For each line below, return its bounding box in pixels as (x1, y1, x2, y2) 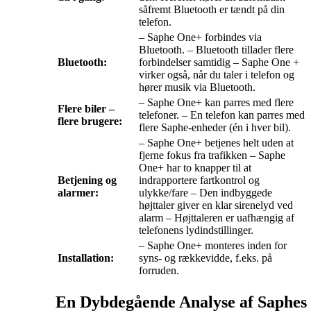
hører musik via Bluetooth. (139, 81, 255, 94)
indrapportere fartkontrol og (139, 174, 260, 187)
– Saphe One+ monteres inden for (139, 239, 287, 252)
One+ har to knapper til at (139, 162, 251, 174)
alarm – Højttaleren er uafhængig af (139, 212, 294, 224)
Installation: (58, 252, 114, 264)
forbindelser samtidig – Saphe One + (139, 56, 299, 69)
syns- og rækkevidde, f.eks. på (139, 252, 272, 264)
